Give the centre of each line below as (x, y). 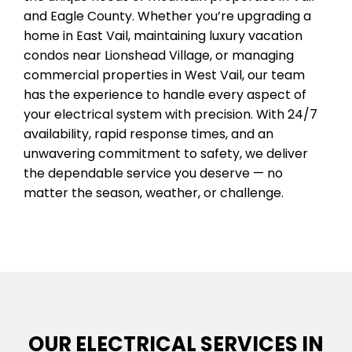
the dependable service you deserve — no (153, 173)
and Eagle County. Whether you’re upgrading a (167, 16)
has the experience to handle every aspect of (165, 94)
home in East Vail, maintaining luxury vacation (163, 35)
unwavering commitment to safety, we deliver (166, 153)
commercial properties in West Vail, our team (164, 75)
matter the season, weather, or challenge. (154, 192)
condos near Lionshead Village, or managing (159, 55)
